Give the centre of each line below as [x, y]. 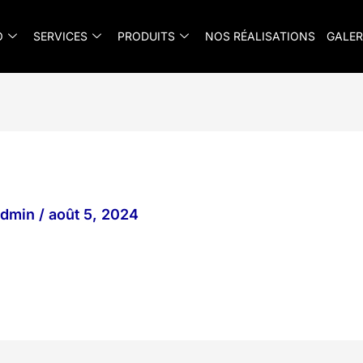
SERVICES [60, 36]
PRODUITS [146, 36]
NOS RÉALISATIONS [260, 36]
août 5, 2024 [94, 214]
